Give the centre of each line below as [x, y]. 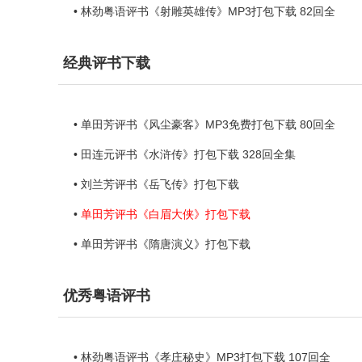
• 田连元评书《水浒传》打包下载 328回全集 [185, 154]
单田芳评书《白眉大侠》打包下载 [166, 214]
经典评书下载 [107, 63]
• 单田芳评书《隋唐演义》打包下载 [162, 244]
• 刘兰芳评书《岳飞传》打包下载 [156, 184]
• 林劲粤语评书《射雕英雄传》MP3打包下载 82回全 [204, 11]
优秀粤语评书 [107, 296]
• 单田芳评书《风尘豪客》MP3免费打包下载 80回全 [204, 124]
